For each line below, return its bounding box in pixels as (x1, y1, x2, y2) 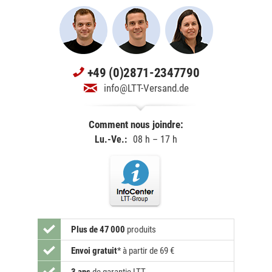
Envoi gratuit (71, 245, 117, 257)
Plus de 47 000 (71, 224, 125, 236)
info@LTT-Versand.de (103, 82, 189, 95)
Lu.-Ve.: (95, 134, 127, 146)
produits (125, 224, 156, 236)
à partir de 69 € (123, 245, 174, 257)
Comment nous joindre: (89, 118, 183, 131)
